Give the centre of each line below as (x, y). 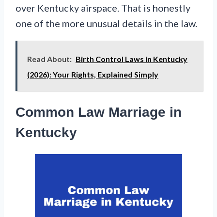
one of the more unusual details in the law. (106, 23)
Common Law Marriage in (99, 112)
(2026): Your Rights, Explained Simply (93, 74)
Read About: (49, 59)
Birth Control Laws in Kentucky (132, 59)
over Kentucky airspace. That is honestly (103, 8)
